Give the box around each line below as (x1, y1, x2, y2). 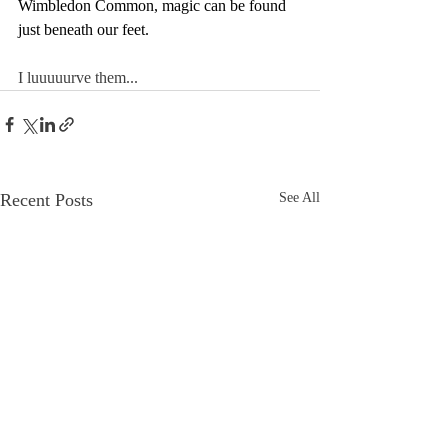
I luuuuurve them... (18, 69, 138, 86)
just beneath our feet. (18, 21, 149, 38)
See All (279, 190, 320, 205)
